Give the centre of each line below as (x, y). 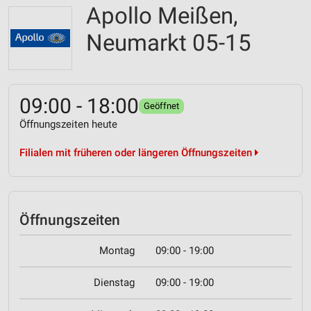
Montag (117, 251)
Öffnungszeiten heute (68, 124)
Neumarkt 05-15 (169, 43)
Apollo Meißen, (162, 16)
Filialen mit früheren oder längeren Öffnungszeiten (137, 153)
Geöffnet (161, 106)
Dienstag (114, 283)
